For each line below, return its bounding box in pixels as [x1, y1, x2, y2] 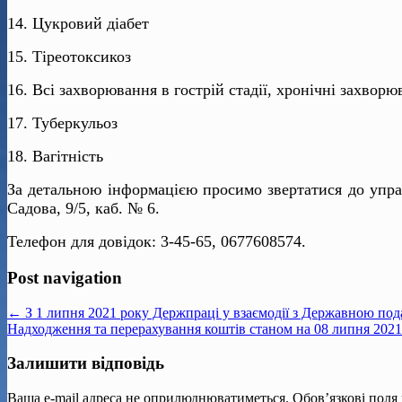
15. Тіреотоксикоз [7, 48, 131, 66]
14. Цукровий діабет [7, 14, 149, 33]
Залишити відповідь [7, 354, 164, 373]
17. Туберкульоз [7, 114, 118, 133]
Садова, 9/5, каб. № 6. [7, 199, 160, 218]
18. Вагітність [7, 147, 103, 166]
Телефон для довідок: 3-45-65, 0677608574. [7, 232, 306, 251]
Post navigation [7, 268, 122, 288]
